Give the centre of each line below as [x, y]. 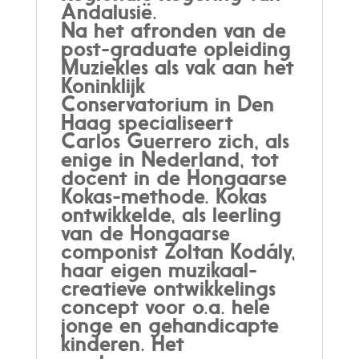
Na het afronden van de [173, 30]
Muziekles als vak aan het [177, 67]
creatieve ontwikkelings [168, 288]
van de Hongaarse [145, 232]
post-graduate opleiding [175, 48]
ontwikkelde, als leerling [171, 214]
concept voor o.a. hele [165, 306]
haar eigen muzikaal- [159, 269]
